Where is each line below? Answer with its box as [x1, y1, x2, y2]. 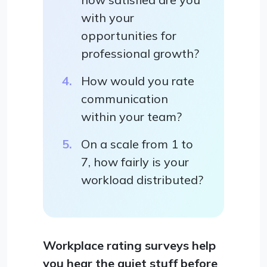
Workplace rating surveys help [43, 237, 216, 253]
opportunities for [81, 27, 176, 43]
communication [81, 91, 168, 106]
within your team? [81, 108, 182, 124]
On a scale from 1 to [81, 136, 193, 151]
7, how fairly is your [81, 154, 189, 169]
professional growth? [81, 45, 199, 61]
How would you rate [81, 73, 194, 88]
